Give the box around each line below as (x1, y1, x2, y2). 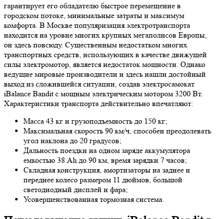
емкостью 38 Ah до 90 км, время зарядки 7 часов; (23, 155, 187, 165)
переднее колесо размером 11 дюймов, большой (23, 175, 182, 184)
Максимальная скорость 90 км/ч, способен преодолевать (23, 126, 211, 135)
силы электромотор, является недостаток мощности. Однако (4, 59, 205, 69)
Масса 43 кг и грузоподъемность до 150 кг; (23, 116, 167, 126)
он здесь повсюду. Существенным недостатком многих (4, 40, 187, 49)
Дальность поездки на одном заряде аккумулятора (23, 145, 190, 155)
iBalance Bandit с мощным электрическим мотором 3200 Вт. (4, 88, 203, 98)
